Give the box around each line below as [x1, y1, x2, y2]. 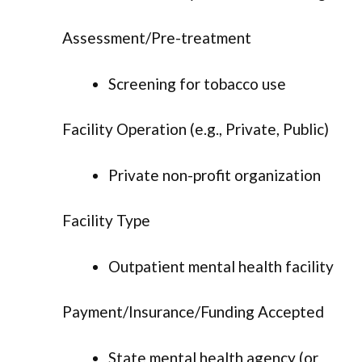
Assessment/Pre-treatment [62, 28, 251, 48]
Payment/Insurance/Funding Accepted [62, 302, 324, 322]
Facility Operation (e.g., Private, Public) [62, 120, 329, 139]
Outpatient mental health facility [108, 256, 334, 276]
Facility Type [62, 211, 150, 230]
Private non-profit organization [108, 165, 321, 184]
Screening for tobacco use [108, 74, 286, 93]
